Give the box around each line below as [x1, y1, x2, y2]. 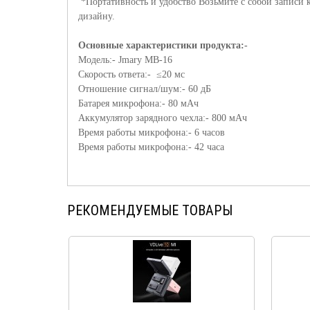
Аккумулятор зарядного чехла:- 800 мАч [78, 113, 247, 123]
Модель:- [78, 55, 118, 65]
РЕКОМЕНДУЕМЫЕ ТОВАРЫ [67, 202, 232, 219]
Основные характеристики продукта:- [78, 40, 248, 51]
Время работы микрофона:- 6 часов [78, 127, 225, 138]
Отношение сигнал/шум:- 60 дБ [78, 84, 211, 94]
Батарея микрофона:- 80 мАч [78, 98, 199, 109]
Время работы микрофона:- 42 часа [78, 142, 224, 152]
